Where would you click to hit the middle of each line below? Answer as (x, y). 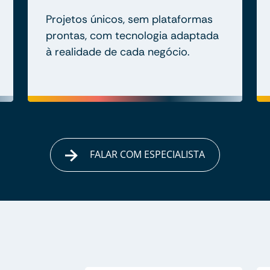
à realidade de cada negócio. (118, 52)
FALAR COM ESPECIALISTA (146, 155)
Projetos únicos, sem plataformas (129, 20)
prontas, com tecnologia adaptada (132, 36)
